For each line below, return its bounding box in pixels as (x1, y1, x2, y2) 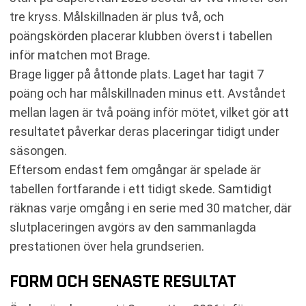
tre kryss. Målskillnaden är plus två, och (10, 9, 224, 24)
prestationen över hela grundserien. (10, 238, 204, 253)
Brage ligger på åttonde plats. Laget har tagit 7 (10, 66, 264, 81)
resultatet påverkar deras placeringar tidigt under (10, 124, 279, 139)
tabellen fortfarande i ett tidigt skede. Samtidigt (10, 181, 272, 196)
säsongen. (10, 143, 67, 158)
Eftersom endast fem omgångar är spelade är (10, 162, 261, 177)
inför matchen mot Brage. (10, 47, 150, 62)
